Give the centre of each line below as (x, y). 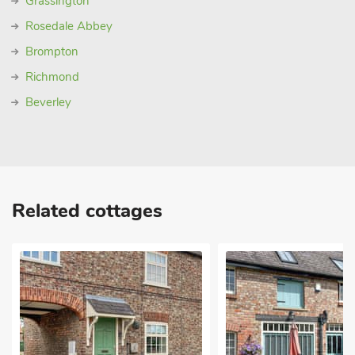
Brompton (52, 52)
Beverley (48, 102)
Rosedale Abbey (69, 26)
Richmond (52, 77)
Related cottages (87, 211)
